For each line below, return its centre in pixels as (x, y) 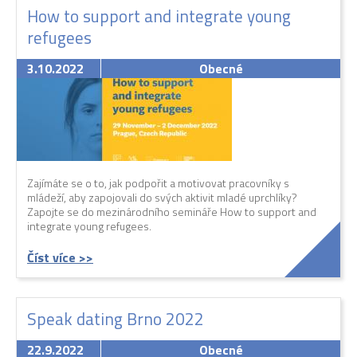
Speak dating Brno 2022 (116, 319)
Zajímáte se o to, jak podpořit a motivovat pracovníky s (158, 183)
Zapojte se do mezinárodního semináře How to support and (172, 212)
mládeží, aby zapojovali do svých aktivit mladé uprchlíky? (162, 198)
